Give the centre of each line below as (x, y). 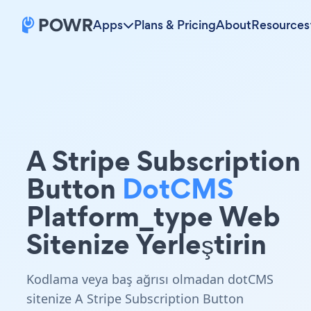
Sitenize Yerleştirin (146, 244)
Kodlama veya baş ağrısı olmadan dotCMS (150, 279)
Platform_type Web (153, 216)
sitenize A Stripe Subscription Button (135, 299)
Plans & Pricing (175, 25)
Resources (280, 25)
